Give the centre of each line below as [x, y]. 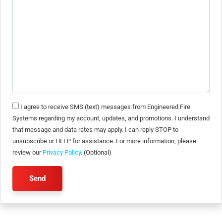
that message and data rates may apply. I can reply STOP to [95, 130]
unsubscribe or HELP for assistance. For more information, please [104, 141]
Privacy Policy [62, 152]
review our [28, 152]
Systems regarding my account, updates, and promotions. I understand [111, 118]
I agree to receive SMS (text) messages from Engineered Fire [105, 107]
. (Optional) [96, 152]
